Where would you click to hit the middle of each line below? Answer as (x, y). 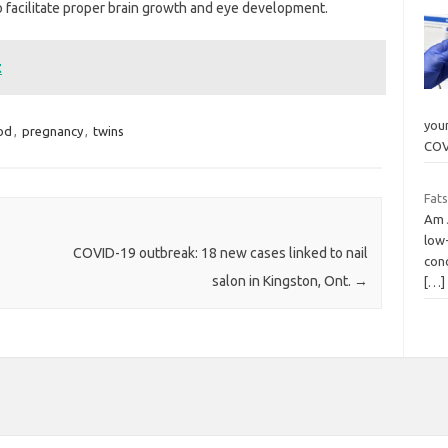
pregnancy (52, 131)
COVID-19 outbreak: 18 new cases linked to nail (220, 253)
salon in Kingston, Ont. (282, 281)
